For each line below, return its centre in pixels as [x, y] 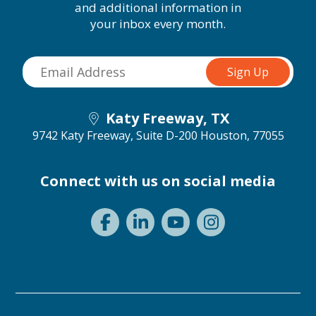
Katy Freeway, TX [168, 118]
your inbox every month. [158, 23]
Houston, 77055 [242, 135]
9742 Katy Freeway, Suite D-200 [115, 135]
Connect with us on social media [158, 181]
